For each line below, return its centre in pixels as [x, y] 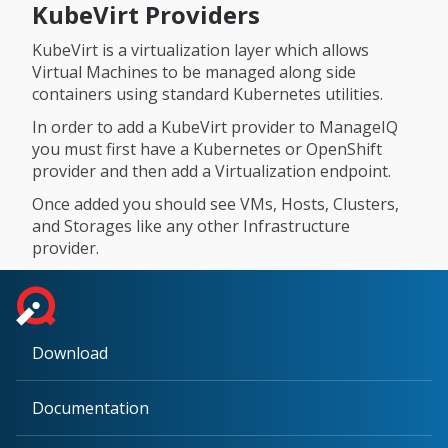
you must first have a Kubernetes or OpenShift [207, 148]
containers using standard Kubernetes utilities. [207, 93]
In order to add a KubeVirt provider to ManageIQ [215, 126]
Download [70, 353]
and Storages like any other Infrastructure [191, 225]
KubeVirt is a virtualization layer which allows [200, 49]
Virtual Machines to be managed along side [194, 71]
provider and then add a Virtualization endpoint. [211, 170]
